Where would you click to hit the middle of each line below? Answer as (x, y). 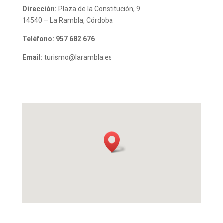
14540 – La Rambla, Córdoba (67, 20)
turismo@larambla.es (77, 57)
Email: (32, 57)
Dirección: (39, 9)
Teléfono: (38, 39)
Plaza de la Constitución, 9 (98, 9)
